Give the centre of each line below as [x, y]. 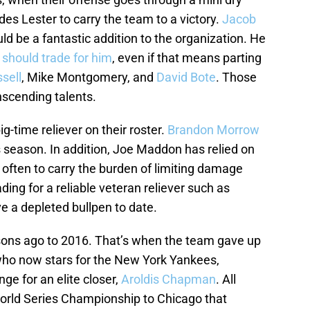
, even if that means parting [187, 58]
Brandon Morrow [213, 130]
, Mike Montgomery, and [89, 77]
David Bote [186, 77]
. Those [236, 77]
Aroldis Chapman [168, 280]
